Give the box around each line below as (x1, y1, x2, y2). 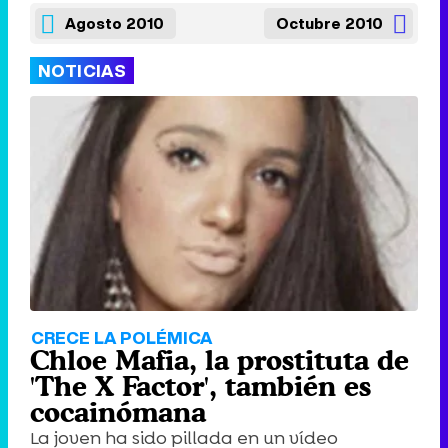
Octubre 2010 (276, 12, 383, 34)
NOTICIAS (38, 58, 127, 83)
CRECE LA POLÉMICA (31, 325, 212, 351)
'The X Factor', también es (30, 370, 371, 403)
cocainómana (30, 396, 206, 429)
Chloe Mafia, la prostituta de (30, 344, 409, 377)
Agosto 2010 (65, 12, 164, 34)
